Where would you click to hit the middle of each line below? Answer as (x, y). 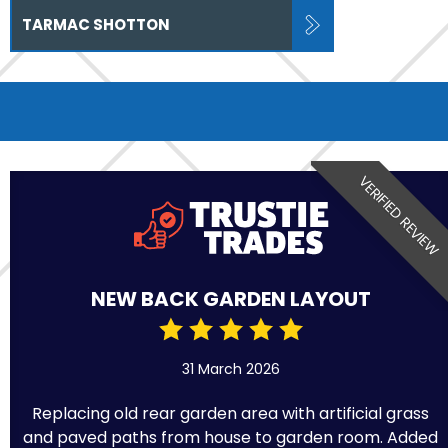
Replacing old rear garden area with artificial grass (231, 413)
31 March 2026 (230, 368)
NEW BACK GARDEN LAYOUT (230, 298)
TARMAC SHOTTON (96, 25)
